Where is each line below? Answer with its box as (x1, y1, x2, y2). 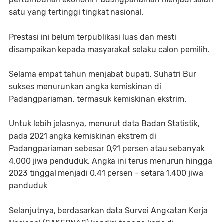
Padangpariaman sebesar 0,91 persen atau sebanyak (9, 144, 205, 154)
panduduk (9, 181, 47, 191)
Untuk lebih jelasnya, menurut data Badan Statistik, (9, 119, 200, 129)
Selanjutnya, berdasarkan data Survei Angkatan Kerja (9, 206, 208, 216)
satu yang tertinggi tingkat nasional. (9, 7, 146, 17)
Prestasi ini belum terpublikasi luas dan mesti (9, 32, 176, 42)
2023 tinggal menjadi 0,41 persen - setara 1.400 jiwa (9, 168, 203, 178)
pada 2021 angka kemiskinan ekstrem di (9, 131, 156, 141)
